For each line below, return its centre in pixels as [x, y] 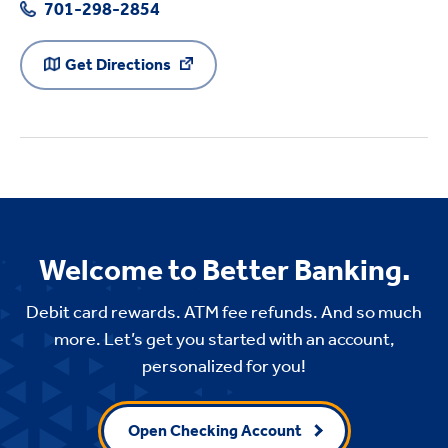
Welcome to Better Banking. [224, 269]
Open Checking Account [214, 430]
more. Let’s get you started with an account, [224, 338]
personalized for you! [224, 365]
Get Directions [119, 65]
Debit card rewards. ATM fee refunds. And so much [224, 311]
